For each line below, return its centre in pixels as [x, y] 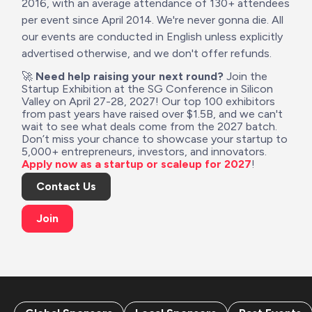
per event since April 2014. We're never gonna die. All [153, 19]
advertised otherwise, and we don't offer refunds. [148, 53]
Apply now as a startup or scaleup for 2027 [136, 164]
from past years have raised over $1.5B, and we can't [152, 114]
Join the [245, 76]
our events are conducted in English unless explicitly [152, 36]
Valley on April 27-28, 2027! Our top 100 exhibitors [148, 101]
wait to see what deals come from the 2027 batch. [149, 126]
